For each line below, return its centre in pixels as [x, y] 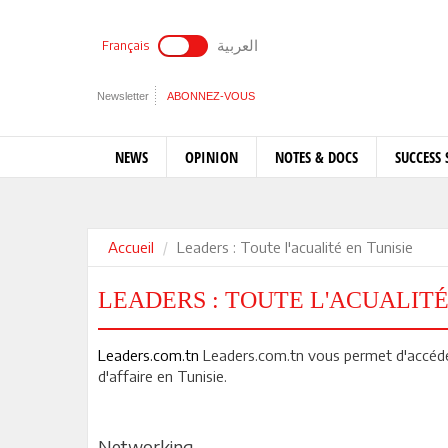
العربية [237, 45]
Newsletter [123, 96]
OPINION [211, 157]
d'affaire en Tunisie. [162, 376]
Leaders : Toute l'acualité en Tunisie [295, 247]
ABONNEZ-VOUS [211, 96]
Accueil [131, 247]
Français [125, 45]
